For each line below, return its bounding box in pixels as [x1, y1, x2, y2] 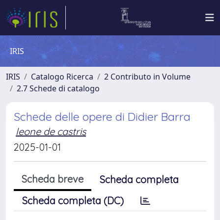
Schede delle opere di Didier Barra [14, 110, 191, 124]
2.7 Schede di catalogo [17, 83, 100, 94]
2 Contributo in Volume [104, 71, 191, 82]
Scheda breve [22, 173, 83, 185]
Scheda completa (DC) [22, 194, 124, 207]
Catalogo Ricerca [31, 71, 93, 82]
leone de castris [16, 125, 86, 137]
